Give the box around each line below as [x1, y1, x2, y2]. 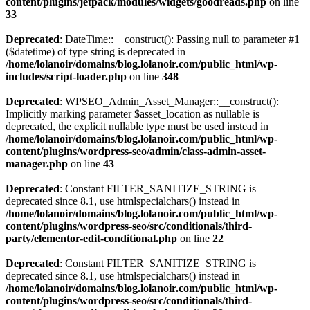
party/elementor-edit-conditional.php [6, 232, 177, 244]
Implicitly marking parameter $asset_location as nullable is [6, 108, 259, 120]
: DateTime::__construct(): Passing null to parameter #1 [60, 33, 300, 45]
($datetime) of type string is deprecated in [6, 46, 185, 57]
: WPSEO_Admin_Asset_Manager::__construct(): [60, 95, 279, 107]
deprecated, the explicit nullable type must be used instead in [6, 120, 268, 132]
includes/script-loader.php [6, 71, 127, 82]
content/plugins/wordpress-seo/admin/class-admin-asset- [6, 145, 266, 157]
